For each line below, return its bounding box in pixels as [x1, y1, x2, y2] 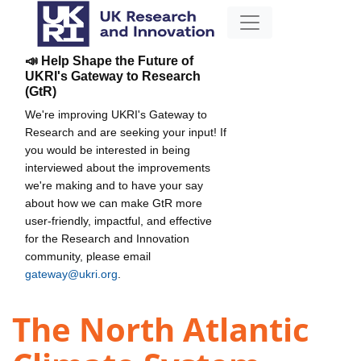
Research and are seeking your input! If [25, 125, 226, 139]
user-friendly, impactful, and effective [25, 214, 212, 227]
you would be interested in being [25, 143, 190, 156]
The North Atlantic [12, 307, 309, 352]
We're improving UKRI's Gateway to [25, 107, 207, 121]
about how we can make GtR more [25, 196, 202, 210]
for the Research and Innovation [25, 231, 189, 245]
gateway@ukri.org [25, 267, 118, 280]
